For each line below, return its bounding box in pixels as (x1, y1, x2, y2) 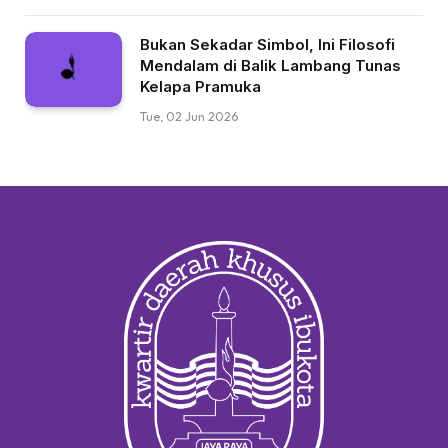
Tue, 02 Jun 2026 (140, 109, 238, 125)
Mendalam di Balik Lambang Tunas (140, 56, 401, 76)
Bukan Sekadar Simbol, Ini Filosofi (140, 35, 395, 55)
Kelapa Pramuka (140, 77, 261, 97)
